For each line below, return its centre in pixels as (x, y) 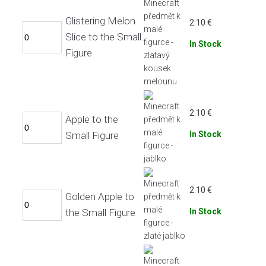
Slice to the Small (103, 37)
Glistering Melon (100, 21)
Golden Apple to (100, 196)
